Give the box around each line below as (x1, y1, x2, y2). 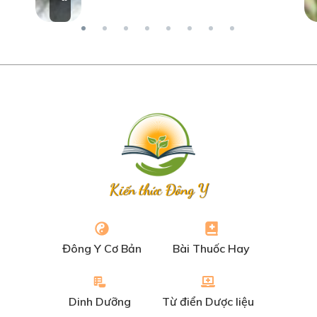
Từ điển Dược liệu (161, 294, 254, 309)
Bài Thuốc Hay (173, 241, 250, 255)
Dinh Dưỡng (68, 294, 131, 309)
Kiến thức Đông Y (109, 181, 208, 199)
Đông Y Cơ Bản (62, 241, 142, 255)
